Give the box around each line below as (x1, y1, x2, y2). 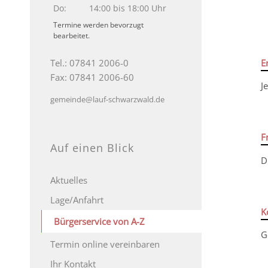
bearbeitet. (53, 31, 90, 41)
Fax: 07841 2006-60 (50, 71, 134, 83)
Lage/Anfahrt (50, 193, 103, 206)
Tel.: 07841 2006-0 (50, 57, 129, 69)
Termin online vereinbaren (50, 237, 160, 250)
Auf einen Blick (50, 140, 134, 155)
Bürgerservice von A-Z (54, 215, 145, 227)
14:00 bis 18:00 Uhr (89, 2, 166, 14)
